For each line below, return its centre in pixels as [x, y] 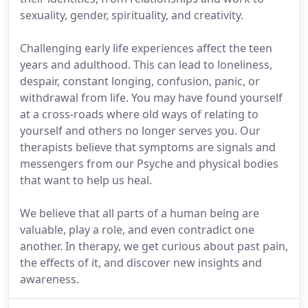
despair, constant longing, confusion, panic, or [140, 81]
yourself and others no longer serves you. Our [140, 131]
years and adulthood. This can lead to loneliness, [146, 65]
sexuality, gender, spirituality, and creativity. [132, 15]
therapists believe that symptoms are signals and [148, 147]
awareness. [49, 279]
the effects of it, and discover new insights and [141, 263]
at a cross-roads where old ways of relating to [139, 114]
